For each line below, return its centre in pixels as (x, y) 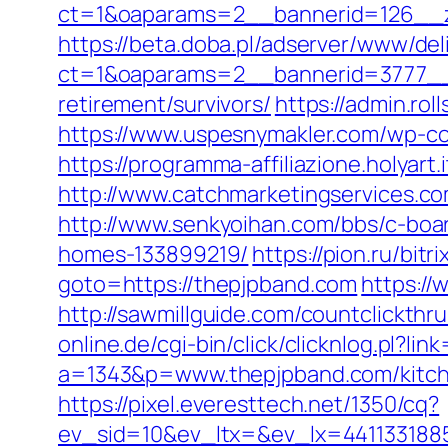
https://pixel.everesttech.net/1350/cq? (249, 404)
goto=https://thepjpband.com (208, 284)
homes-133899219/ (153, 254)
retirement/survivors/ (164, 104)
